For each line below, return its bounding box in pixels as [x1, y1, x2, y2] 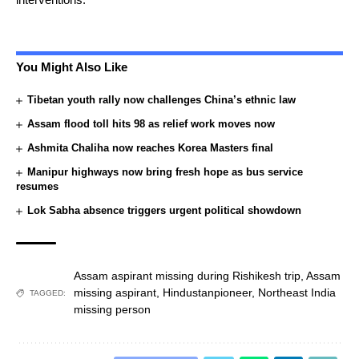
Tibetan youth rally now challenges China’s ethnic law [27, 94, 296, 107]
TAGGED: [30, 288, 66, 298]
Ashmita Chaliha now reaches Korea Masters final [27, 142, 274, 155]
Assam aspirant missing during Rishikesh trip [74, 269, 301, 283]
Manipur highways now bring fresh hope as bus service [27, 166, 304, 179]
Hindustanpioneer [163, 286, 252, 300]
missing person [74, 303, 151, 317]
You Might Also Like [16, 60, 127, 75]
